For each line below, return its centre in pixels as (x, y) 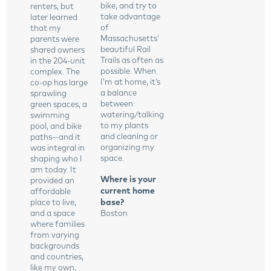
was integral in (57, 149)
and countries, (57, 258)
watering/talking (132, 116)
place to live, (53, 203)
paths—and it (55, 138)
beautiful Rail (126, 50)
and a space (53, 214)
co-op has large (59, 83)
